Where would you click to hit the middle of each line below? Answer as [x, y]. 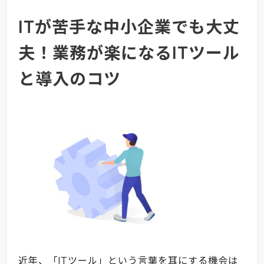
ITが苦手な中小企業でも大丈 [129, 26]
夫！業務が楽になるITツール [129, 52]
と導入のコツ [70, 78]
